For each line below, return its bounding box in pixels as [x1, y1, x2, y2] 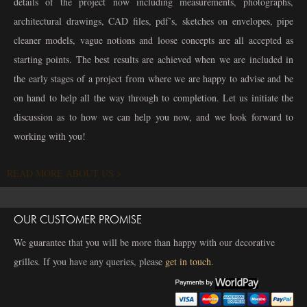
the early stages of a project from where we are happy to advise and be [14, 72, 293, 86]
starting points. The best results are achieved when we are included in [14, 53, 293, 66]
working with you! [14, 130, 86, 143]
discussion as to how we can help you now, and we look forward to [14, 110, 293, 124]
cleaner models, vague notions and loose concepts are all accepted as [14, 34, 293, 47]
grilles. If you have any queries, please [14, 255, 165, 269]
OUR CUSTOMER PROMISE [14, 214, 142, 226]
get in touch [165, 255, 211, 269]
